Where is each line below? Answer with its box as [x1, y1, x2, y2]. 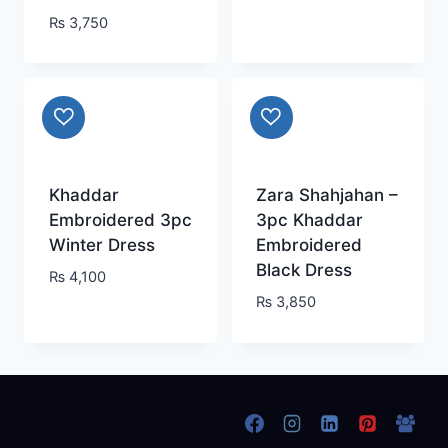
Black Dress [256, 260, 352, 281]
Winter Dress [48, 235, 155, 256]
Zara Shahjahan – [256, 185, 398, 206]
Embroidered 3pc [48, 210, 192, 231]
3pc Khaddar [256, 210, 363, 231]
